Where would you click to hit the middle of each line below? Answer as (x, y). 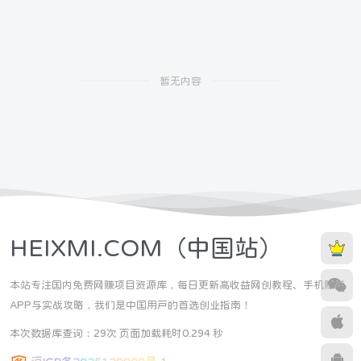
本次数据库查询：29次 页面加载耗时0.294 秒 (116, 333)
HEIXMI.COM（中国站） (146, 247)
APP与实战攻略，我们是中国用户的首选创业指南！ (131, 305)
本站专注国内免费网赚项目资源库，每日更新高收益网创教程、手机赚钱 (177, 284)
